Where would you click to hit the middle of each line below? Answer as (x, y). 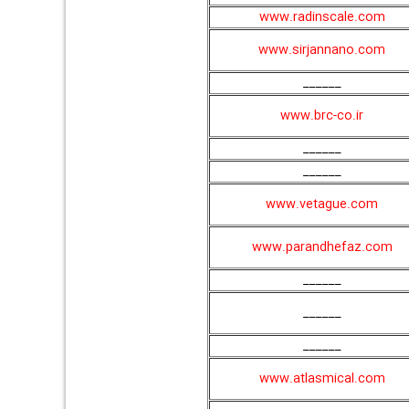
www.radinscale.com (322, 17)
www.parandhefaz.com (322, 247)
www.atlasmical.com (322, 379)
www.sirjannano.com (322, 50)
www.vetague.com (322, 204)
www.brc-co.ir (322, 116)
